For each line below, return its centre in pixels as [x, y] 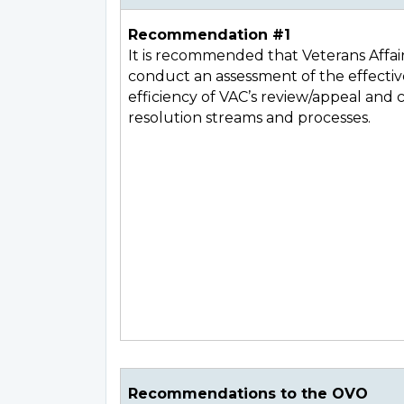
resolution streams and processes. [249, 118]
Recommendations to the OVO [248, 394]
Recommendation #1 [209, 35]
